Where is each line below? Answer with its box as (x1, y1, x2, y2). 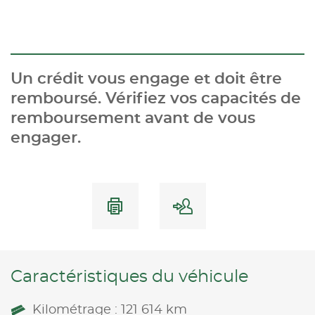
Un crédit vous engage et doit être (11, 70, 282, 86)
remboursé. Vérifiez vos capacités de (11, 90, 301, 106)
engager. (11, 129, 81, 146)
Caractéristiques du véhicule (11, 268, 248, 285)
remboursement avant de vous (11, 110, 255, 126)
